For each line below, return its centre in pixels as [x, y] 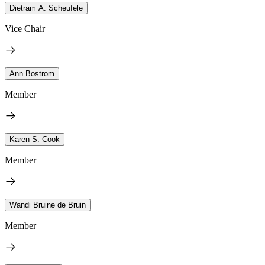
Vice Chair [25, 28]
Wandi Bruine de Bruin [48, 205]
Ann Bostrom [32, 73]
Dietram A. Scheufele [46, 8]
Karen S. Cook [35, 139]
